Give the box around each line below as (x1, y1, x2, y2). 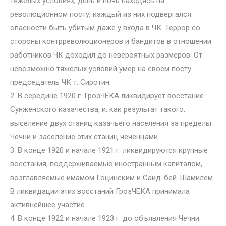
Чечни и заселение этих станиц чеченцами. (10, 132, 159, 141)
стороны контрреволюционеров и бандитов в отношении (10, 37, 211, 46)
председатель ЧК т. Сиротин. (10, 78, 111, 87)
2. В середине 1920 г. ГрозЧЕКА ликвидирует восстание (10, 91, 204, 100)
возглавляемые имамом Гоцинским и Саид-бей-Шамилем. (10, 173, 214, 182)
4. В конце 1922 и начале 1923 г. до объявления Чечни (10, 214, 199, 223)
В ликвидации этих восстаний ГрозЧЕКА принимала (10, 187, 190, 196)
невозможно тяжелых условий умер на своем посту (10, 64, 191, 73)
